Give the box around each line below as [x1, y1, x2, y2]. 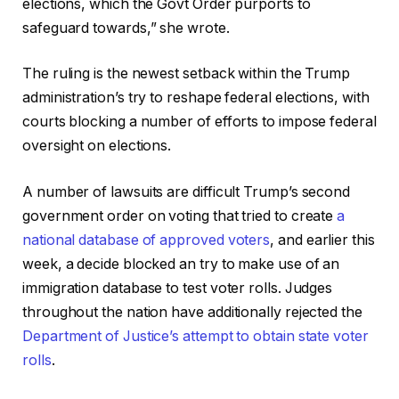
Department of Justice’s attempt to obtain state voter [22, 327, 369, 345]
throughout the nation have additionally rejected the [22, 303, 362, 321]
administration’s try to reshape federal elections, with [22, 89, 370, 107]
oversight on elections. [22, 137, 172, 155]
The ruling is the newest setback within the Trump [22, 65, 351, 83]
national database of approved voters [22, 231, 271, 248]
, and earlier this [270, 231, 375, 248]
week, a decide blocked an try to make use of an [22, 255, 340, 273]
